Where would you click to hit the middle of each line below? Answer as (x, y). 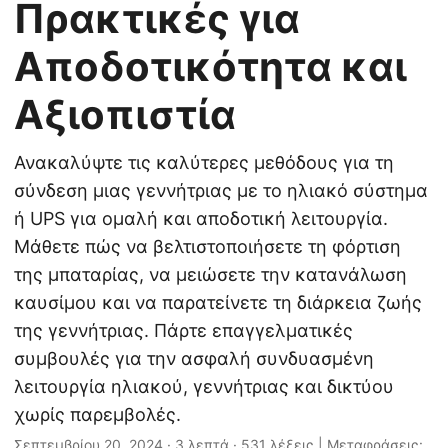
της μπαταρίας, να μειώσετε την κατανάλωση (210, 274)
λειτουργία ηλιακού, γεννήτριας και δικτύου (204, 386)
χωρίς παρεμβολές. (97, 414)
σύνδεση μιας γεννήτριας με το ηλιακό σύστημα (221, 190)
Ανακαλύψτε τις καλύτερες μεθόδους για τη (204, 162)
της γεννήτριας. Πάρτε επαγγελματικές (183, 330)
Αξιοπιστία (125, 114)
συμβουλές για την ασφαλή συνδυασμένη (194, 358)
